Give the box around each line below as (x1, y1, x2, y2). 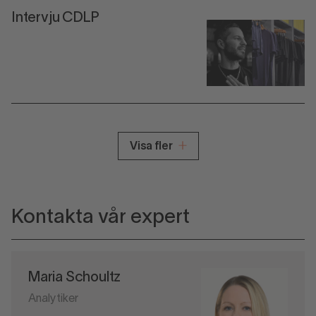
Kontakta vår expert (11, 208, 190, 227)
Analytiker (28, 293, 78, 304)
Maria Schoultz (28, 271, 121, 284)
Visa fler (129, 141, 173, 152)
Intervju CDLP (11, 12, 99, 25)
